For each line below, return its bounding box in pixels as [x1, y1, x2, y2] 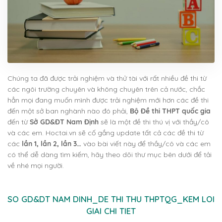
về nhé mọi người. [7, 161, 64, 170]
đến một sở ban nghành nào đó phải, [7, 106, 130, 115]
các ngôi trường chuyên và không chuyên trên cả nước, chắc [7, 84, 205, 94]
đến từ [7, 117, 30, 126]
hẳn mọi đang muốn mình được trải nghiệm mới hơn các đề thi [7, 95, 209, 105]
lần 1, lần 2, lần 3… [22, 139, 83, 148]
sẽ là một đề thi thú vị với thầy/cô [99, 117, 209, 126]
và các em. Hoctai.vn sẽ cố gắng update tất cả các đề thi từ [7, 128, 204, 137]
